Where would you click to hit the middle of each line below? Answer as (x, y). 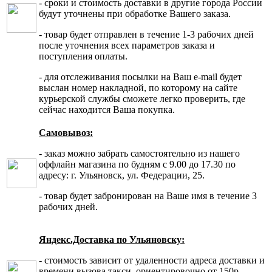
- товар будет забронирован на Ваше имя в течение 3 (148, 195)
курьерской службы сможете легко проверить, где (142, 98)
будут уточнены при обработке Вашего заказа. (135, 13)
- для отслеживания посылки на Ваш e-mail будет (140, 76)
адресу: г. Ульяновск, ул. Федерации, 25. (122, 175)
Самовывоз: (66, 132)
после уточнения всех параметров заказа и (127, 45)
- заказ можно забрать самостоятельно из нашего (139, 153)
